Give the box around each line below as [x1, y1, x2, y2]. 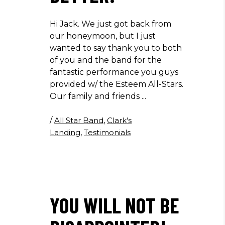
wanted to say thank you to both [50, 43, 182, 53]
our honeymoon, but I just [50, 31, 156, 41]
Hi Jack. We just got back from [50, 19, 171, 29]
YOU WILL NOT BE [50, 192, 179, 217]
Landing [50, 128, 80, 137]
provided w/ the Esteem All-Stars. [50, 79, 185, 89]
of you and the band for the [50, 55, 162, 65]
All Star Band [54, 116, 103, 125]
